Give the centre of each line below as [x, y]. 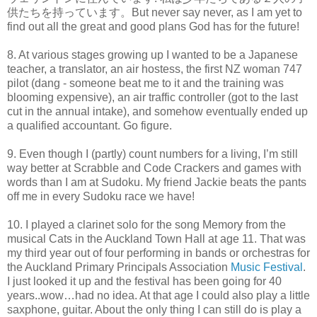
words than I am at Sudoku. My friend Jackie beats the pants [157, 182]
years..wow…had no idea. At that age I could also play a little [158, 295]
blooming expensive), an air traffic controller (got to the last [152, 97]
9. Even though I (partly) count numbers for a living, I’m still [152, 154]
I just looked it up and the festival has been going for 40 [144, 281]
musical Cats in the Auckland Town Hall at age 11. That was [156, 238]
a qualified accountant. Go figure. [90, 125]
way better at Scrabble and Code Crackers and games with [154, 168]
